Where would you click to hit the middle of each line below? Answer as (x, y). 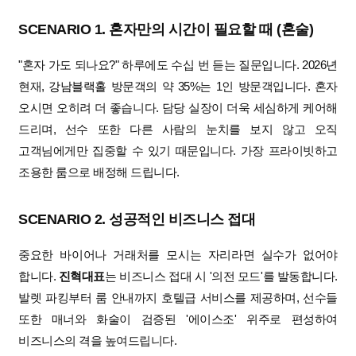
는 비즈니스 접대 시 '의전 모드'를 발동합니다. (221, 276)
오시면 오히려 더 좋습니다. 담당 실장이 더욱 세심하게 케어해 (178, 107)
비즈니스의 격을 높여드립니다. (98, 340)
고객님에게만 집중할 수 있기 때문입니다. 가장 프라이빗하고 (178, 150)
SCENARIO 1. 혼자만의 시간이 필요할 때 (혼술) (166, 29)
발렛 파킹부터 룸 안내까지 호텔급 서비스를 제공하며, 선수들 (178, 297)
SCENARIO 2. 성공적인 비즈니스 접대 (137, 219)
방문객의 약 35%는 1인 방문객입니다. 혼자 (222, 86)
